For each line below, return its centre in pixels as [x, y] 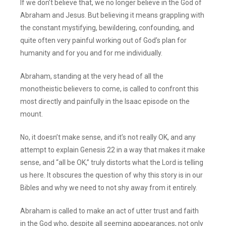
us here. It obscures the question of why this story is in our [112, 175]
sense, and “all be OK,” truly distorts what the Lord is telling [112, 162]
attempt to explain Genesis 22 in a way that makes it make [113, 150]
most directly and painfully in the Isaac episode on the [105, 101]
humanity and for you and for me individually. [92, 53]
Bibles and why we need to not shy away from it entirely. [109, 187]
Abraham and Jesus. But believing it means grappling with [112, 15]
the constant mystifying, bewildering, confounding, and [107, 27]
